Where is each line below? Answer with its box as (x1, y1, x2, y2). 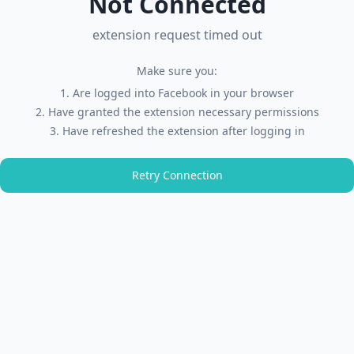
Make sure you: (137, 63, 217, 78)
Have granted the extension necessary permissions (47, 104, 319, 119)
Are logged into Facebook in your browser (73, 85, 294, 100)
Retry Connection (131, 168, 223, 183)
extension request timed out (92, 26, 262, 43)
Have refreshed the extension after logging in (62, 123, 305, 138)
